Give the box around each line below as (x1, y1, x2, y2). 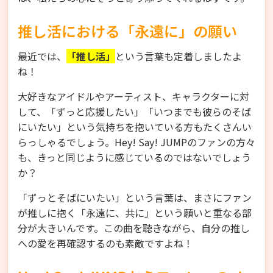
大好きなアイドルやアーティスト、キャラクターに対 (18, 88, 249, 104)
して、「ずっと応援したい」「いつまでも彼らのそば (18, 104, 251, 119)
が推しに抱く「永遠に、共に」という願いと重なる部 (18, 205, 252, 220)
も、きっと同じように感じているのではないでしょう (18, 149, 251, 165)
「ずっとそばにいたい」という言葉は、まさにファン (18, 190, 252, 205)
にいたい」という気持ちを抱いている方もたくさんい (18, 119, 252, 134)
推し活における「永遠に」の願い (18, 19, 237, 41)
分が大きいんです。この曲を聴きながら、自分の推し (18, 220, 250, 235)
